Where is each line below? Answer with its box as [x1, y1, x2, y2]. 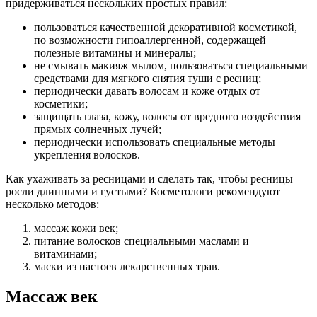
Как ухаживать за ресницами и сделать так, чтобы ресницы [6, 173, 293, 185]
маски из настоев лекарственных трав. [34, 260, 220, 273]
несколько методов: [6, 198, 99, 211]
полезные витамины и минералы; [34, 47, 196, 59]
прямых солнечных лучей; [34, 123, 161, 136]
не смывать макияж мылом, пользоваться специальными [34, 59, 308, 72]
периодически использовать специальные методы [34, 136, 275, 149]
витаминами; [34, 248, 97, 260]
